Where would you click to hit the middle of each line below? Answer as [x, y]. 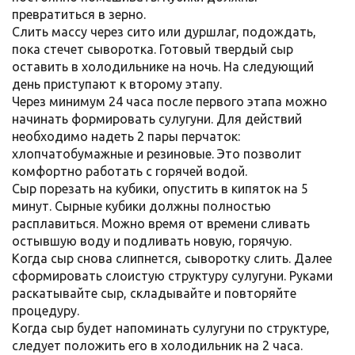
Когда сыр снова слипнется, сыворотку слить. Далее [172, 258]
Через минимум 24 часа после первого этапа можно [170, 101]
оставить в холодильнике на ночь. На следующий [163, 67]
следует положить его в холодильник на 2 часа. [157, 345]
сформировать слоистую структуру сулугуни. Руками [172, 276]
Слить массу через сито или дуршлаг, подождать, [164, 32]
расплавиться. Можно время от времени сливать [161, 223]
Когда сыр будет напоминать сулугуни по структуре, [171, 328]
